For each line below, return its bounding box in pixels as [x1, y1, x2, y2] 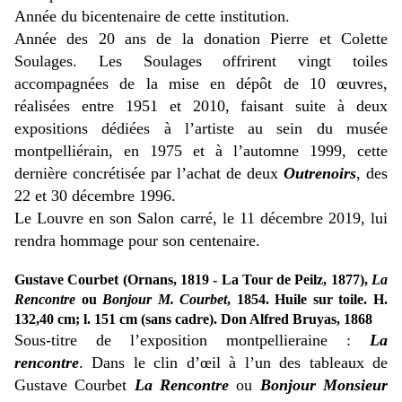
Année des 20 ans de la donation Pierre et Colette [14, 30, 388, 48]
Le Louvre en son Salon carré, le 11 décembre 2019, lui [14, 209, 388, 228]
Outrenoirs [284, 164, 356, 183]
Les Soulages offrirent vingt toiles [98, 52, 389, 71]
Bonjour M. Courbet [96, 292, 228, 308]
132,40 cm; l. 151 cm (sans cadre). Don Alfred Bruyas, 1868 [14, 311, 372, 328]
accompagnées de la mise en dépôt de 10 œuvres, [14, 74, 388, 93]
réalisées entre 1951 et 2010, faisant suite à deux [14, 97, 388, 116]
